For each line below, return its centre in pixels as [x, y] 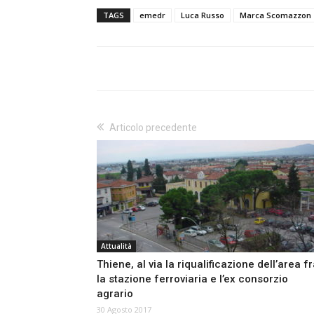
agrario [115, 294]
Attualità [116, 246]
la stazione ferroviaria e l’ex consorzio [192, 279]
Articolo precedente [153, 128]
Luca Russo [203, 15]
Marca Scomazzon [275, 15]
